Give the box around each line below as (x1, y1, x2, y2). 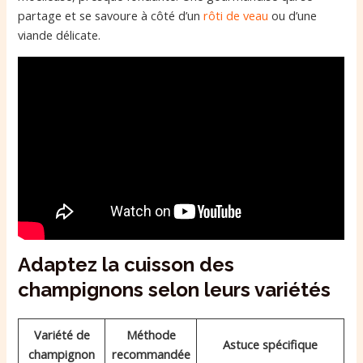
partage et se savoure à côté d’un (18, 7, 204, 23)
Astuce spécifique (223, 335, 318, 352)
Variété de (33, 326, 90, 343)
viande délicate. (18, 27, 101, 43)
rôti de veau (203, 7, 269, 23)
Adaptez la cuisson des (18, 252, 235, 276)
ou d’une (268, 7, 318, 23)
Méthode (126, 326, 176, 343)
